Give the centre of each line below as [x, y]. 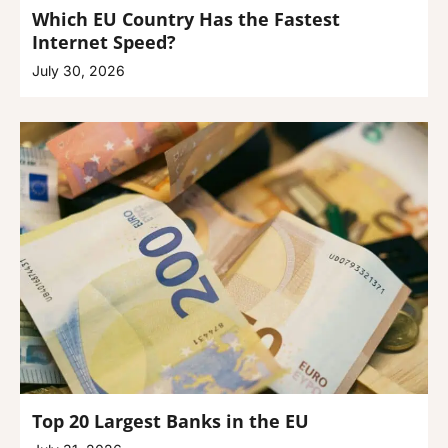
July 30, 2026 [78, 71]
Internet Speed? [104, 42]
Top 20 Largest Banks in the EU [170, 421]
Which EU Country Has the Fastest [186, 19]
